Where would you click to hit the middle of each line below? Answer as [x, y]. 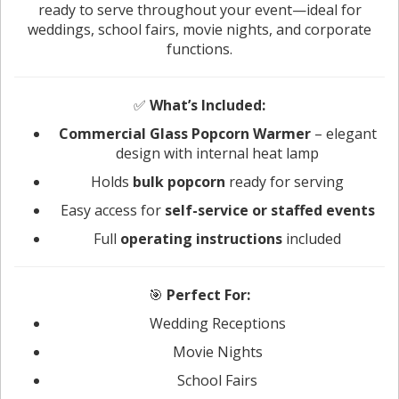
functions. [199, 49]
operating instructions [201, 238]
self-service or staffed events [269, 210]
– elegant [343, 133]
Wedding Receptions [217, 323]
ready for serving [285, 181]
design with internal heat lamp [217, 153]
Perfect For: [208, 294]
